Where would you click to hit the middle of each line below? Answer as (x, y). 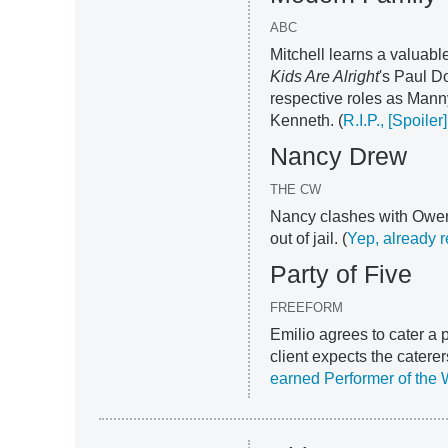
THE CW (296, 189)
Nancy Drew (339, 155)
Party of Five (341, 273)
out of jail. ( (309, 238)
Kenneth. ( (307, 120)
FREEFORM (307, 307)
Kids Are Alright (325, 76)
